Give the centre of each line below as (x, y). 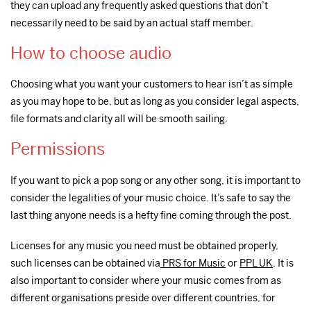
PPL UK (256, 263)
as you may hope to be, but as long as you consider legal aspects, (155, 102)
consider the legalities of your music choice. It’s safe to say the (151, 197)
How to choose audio (91, 54)
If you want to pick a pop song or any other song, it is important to (155, 180)
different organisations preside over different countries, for (143, 297)
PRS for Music (193, 263)
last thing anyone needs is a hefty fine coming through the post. (151, 215)
